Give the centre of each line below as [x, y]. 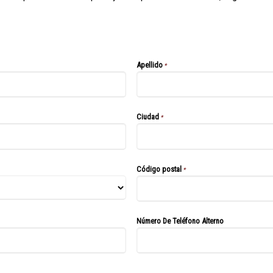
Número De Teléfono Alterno [180, 221]
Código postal [159, 169]
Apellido [150, 65]
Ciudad [148, 117]
